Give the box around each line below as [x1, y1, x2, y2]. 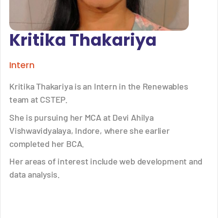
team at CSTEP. [9, 94, 68, 105]
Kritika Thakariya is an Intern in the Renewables [9, 81, 188, 92]
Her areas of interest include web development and [9, 155, 203, 166]
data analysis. [9, 168, 60, 180]
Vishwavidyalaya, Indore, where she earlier [9, 125, 170, 136]
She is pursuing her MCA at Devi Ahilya [9, 111, 154, 123]
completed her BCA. [9, 138, 85, 149]
